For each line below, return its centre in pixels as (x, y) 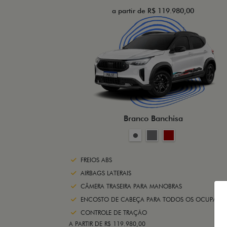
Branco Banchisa (153, 119)
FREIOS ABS (96, 160)
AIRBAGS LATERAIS (106, 173)
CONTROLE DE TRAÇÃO (114, 213)
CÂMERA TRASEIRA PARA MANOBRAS (131, 186)
